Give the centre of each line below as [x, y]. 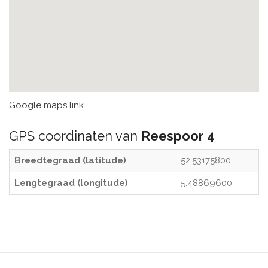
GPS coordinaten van [75, 136]
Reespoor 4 [178, 136]
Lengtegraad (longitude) [71, 183]
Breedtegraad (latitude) [70, 160]
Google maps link [46, 105]
